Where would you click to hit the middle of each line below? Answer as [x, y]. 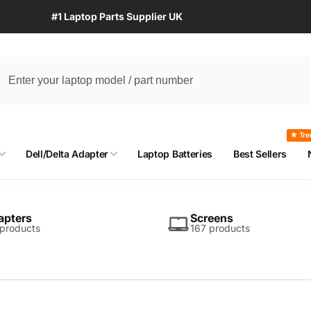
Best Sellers [260, 153]
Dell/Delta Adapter [67, 153]
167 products [220, 228]
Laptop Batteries [175, 153]
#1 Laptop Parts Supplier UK [117, 16]
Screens [212, 218]
